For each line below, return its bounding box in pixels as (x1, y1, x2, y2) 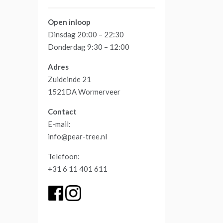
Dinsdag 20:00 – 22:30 (48, 29, 124, 39)
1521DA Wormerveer (48, 87, 120, 96)
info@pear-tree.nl (48, 131, 107, 141)
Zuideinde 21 (48, 74, 91, 84)
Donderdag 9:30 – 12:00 (48, 42, 129, 51)
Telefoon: (48, 151, 80, 161)
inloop (69, 17, 91, 26)
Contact (48, 107, 77, 116)
